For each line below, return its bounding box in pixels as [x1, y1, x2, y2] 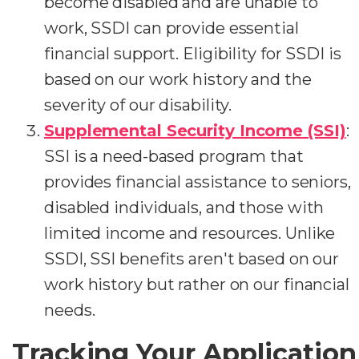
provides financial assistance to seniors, [44, 171, 351, 192]
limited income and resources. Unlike [44, 223, 336, 243]
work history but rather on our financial [44, 274, 349, 294]
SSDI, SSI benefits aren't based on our [44, 248, 340, 268]
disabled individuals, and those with [44, 197, 325, 217]
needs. [44, 300, 95, 320]
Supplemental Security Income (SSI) [44, 120, 346, 140]
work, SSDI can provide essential [44, 18, 299, 38]
